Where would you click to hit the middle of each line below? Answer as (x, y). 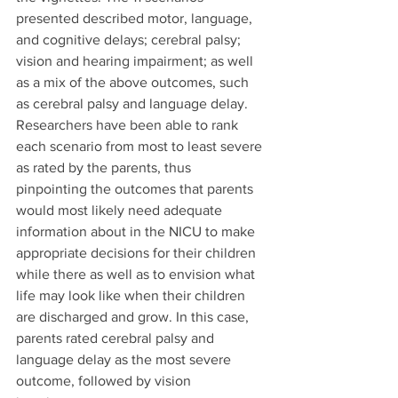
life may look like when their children (132, 295)
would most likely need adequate (121, 210)
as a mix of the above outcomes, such (134, 82)
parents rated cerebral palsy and (117, 338)
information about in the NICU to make (137, 231)
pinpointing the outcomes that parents (136, 189)
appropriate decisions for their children (138, 253)
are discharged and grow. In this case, (134, 317)
